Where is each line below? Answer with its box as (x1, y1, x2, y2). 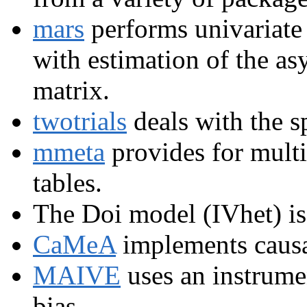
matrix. (33, 75, 110, 105)
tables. (33, 167, 102, 197)
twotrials (33, 106, 127, 136)
